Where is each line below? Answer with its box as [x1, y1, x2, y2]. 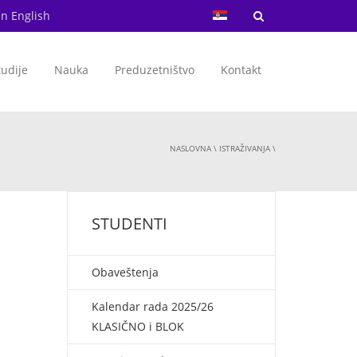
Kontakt [221, 62, 261, 77]
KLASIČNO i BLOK [91, 319, 184, 334]
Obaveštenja [91, 265, 159, 280]
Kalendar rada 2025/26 [91, 299, 214, 314]
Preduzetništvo [115, 62, 194, 77]
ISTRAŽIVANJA [219, 143, 270, 154]
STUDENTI [91, 213, 167, 234]
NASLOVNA [170, 143, 211, 154]
